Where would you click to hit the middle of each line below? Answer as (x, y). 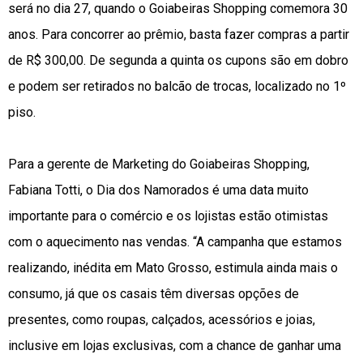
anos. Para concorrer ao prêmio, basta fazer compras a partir (179, 35)
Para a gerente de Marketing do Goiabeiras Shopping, (159, 164)
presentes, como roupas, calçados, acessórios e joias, (162, 320)
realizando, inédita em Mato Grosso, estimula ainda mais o (173, 268)
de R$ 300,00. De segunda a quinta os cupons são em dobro (178, 61)
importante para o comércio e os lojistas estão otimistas (168, 216)
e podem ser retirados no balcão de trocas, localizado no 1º (177, 87)
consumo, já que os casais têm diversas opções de (154, 294)
